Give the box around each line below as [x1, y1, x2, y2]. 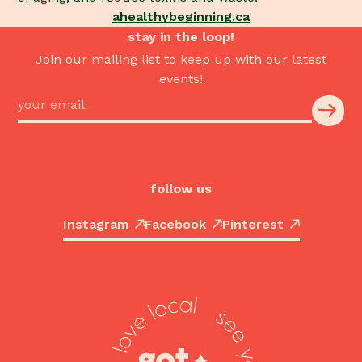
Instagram [62, 216, 128, 232]
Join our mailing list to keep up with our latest [36, 51, 326, 67]
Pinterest [221, 216, 284, 232]
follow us [150, 180, 212, 196]
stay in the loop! [128, 28, 234, 44]
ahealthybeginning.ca [112, 9, 250, 25]
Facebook [144, 216, 206, 232]
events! [159, 70, 203, 86]
